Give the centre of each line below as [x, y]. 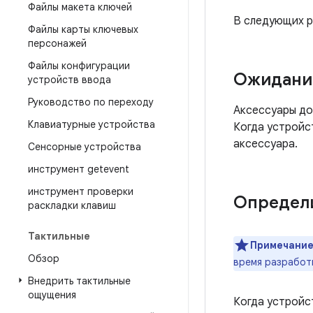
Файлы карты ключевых [83, 29]
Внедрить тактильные [79, 281]
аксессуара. [265, 144]
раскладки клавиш [72, 205]
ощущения [52, 295]
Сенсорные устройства [85, 147]
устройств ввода [70, 80]
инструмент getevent [79, 169]
